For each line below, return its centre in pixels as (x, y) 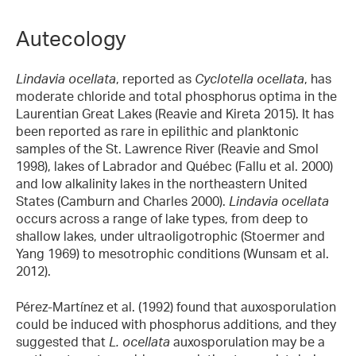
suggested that (62, 341)
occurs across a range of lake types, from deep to (162, 219)
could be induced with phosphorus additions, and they (176, 324)
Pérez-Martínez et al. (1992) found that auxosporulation (176, 306)
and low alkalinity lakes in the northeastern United (162, 184)
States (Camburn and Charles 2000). (122, 201)
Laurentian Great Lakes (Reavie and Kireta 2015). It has (175, 114)
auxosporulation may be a (248, 341)
